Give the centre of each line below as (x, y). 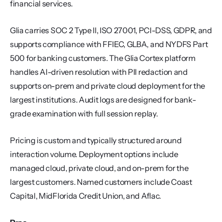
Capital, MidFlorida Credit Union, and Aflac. (85, 196)
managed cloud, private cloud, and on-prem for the (99, 168)
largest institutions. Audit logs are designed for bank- (103, 100)
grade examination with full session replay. (84, 113)
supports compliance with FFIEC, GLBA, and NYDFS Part (109, 44)
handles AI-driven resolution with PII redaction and (99, 72)
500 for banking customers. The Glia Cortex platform (103, 58)
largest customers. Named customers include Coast (101, 182)
